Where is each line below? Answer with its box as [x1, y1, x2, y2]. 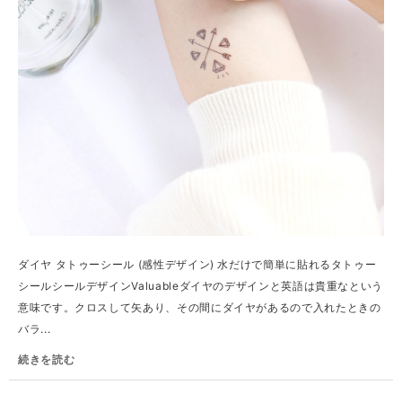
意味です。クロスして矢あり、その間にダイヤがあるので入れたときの [18, 301, 381, 314]
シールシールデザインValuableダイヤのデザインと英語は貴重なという [18, 279, 384, 293]
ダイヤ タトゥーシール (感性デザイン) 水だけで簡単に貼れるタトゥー [18, 258, 377, 271]
